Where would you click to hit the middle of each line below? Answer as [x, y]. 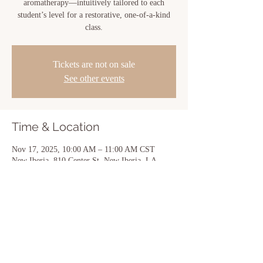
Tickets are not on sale [94, 64]
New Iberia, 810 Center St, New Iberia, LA [84, 161]
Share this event [56, 237]
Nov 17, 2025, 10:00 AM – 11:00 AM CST [83, 149]
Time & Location [56, 127]
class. [94, 27]
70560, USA [33, 172]
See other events [94, 78]
